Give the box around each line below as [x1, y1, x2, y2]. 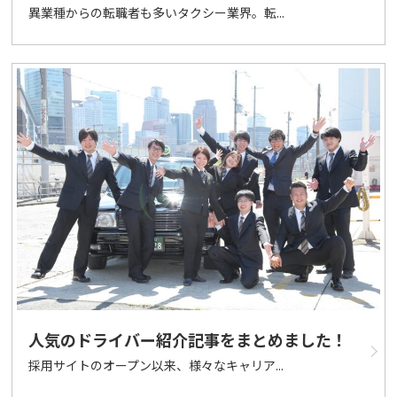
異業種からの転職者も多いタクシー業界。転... [27, 4, 284, 22]
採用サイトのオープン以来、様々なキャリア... [27, 355, 284, 374]
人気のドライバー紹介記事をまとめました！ [27, 327, 347, 351]
